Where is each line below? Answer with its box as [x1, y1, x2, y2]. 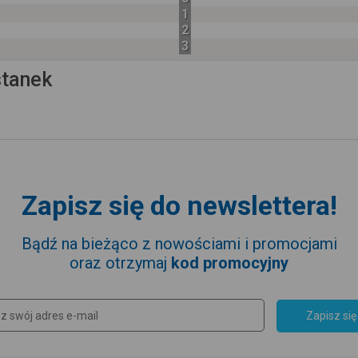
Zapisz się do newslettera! [21, 189, 337, 221]
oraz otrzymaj [70, 253, 171, 272]
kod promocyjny [171, 253, 288, 272]
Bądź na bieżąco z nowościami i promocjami [21, 234, 337, 253]
